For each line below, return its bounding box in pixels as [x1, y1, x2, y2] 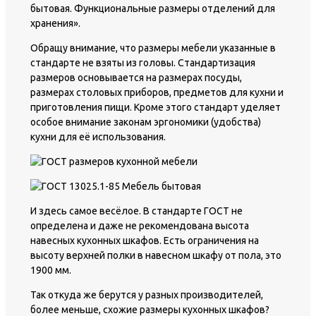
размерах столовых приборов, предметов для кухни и [30, 87, 284, 99]
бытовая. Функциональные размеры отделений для [30, 3, 275, 15]
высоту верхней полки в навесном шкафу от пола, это [30, 250, 281, 262]
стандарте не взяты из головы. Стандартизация [30, 57, 255, 69]
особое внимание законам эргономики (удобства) [30, 116, 261, 128]
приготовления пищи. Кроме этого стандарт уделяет [30, 102, 281, 114]
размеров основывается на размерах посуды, [30, 72, 242, 84]
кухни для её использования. [30, 131, 166, 143]
